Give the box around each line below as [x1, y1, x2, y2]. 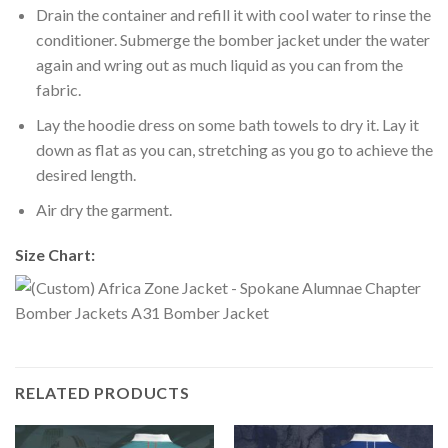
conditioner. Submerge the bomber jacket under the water [35, 30, 430, 50]
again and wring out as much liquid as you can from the [35, 55, 403, 75]
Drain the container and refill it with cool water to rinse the [35, 5, 431, 25]
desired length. [35, 165, 136, 184]
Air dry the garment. [35, 199, 172, 219]
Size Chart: [15, 245, 98, 265]
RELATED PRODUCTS [15, 382, 190, 402]
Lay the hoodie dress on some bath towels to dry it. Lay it [35, 115, 419, 134]
